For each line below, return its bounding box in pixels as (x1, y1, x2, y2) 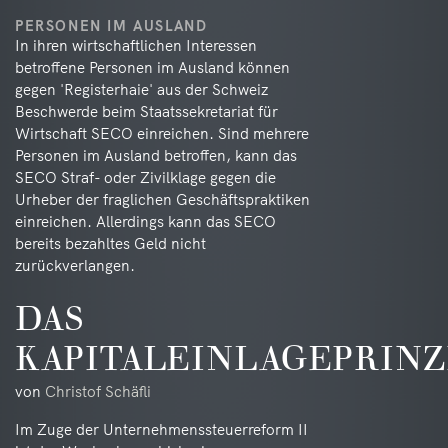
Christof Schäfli (45, 382, 151, 401)
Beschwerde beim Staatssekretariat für (15, 102, 278, 121)
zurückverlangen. (15, 256, 135, 275)
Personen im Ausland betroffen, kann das (15, 146, 297, 165)
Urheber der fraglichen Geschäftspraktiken (15, 190, 310, 209)
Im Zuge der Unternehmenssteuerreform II (15, 420, 308, 439)
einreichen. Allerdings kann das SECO (15, 212, 276, 231)
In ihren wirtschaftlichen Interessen (15, 36, 257, 55)
